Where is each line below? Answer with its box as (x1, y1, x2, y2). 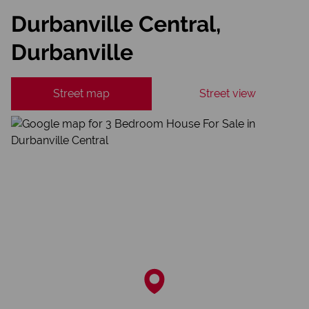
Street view (199, 87, 256, 100)
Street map (53, 87, 110, 100)
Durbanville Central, (11, 11, 221, 37)
